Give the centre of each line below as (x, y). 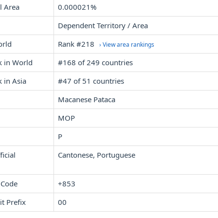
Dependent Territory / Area (103, 25)
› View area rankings (127, 45)
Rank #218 (77, 44)
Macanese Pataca (87, 99)
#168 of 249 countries (95, 62)
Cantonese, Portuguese (97, 155)
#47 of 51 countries (91, 81)
